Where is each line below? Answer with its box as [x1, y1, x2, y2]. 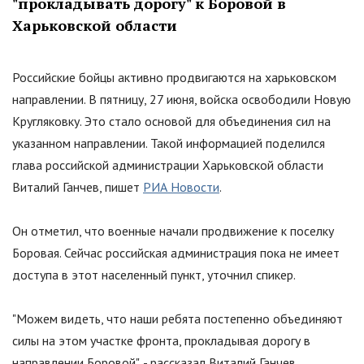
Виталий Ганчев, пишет [12, 178, 143, 195]
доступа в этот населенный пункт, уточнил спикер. [12, 266, 296, 283]
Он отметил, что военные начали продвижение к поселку [12, 222, 334, 239]
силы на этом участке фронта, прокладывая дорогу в [12, 331, 310, 349]
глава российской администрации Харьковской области [12, 156, 323, 173]
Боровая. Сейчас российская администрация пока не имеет [12, 244, 340, 261]
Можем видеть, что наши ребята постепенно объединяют [16, 310, 343, 327]
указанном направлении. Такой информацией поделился [12, 134, 325, 151]
